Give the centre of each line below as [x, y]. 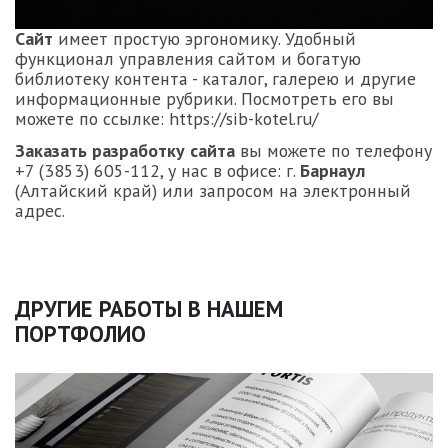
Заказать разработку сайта [125, 151]
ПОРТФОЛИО [80, 333]
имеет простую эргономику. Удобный [204, 38]
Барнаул [332, 171]
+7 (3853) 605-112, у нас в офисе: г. [157, 171]
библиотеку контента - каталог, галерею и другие [215, 78]
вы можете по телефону [333, 151]
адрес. [40, 211]
